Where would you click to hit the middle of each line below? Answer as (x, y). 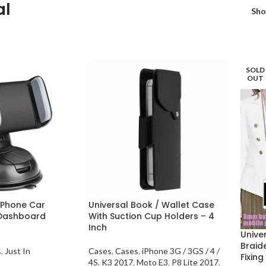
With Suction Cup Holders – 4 (151, 216)
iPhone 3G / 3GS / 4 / (180, 251)
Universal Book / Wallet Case (151, 205)
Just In (18, 251)
